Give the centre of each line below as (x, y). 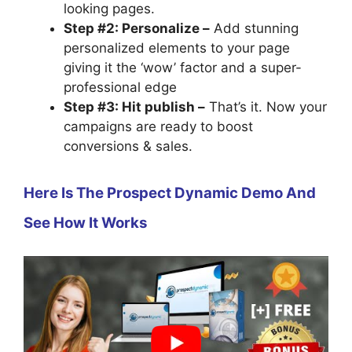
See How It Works (85, 222)
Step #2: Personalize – (137, 29)
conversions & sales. (128, 147)
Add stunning (254, 29)
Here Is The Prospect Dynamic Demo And (170, 192)
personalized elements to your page (177, 48)
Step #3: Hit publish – (134, 107)
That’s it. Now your (266, 107)
